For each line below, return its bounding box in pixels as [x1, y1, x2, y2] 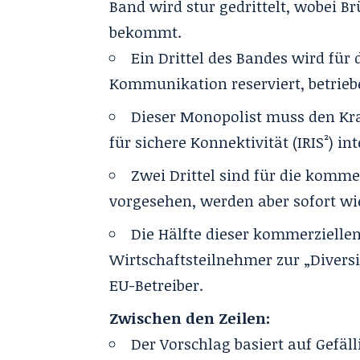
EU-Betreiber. [109, 275, 204, 296]
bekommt [109, 22, 178, 43]
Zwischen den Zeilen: [109, 308, 271, 329]
